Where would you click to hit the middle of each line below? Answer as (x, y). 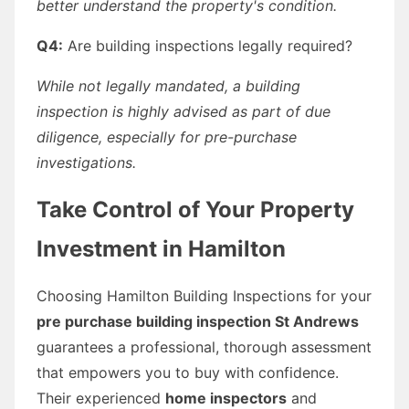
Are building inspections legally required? (208, 45)
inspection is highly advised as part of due (184, 111)
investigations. (86, 162)
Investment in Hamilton (161, 248)
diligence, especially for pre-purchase (167, 136)
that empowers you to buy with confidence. (188, 372)
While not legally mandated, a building (168, 85)
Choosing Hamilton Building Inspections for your (204, 295)
